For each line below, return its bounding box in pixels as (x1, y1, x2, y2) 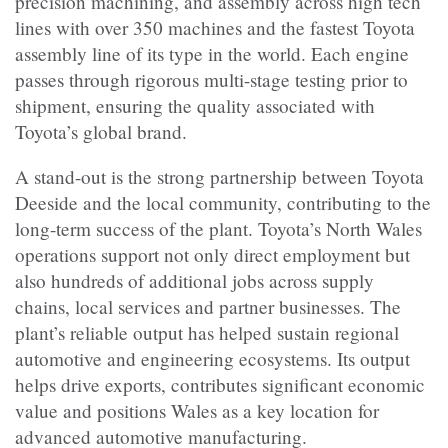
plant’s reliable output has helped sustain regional (15, 320, 399, 346)
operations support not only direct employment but (15, 242, 410, 268)
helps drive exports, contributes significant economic (15, 372, 425, 398)
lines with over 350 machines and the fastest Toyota (15, 15, 415, 41)
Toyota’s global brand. (15, 119, 187, 145)
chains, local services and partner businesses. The (15, 294, 401, 320)
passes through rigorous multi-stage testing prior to (15, 67, 408, 93)
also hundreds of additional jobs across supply (15, 268, 374, 294)
